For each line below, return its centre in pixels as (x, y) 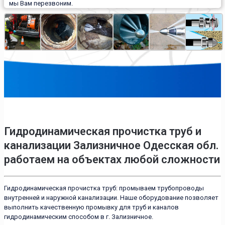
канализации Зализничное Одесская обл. (111, 145)
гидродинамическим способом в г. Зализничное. (79, 216)
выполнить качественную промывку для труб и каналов (91, 207)
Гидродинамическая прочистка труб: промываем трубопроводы (104, 188)
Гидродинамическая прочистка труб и (103, 131)
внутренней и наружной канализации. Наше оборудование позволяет (111, 197)
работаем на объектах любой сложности (112, 159)
